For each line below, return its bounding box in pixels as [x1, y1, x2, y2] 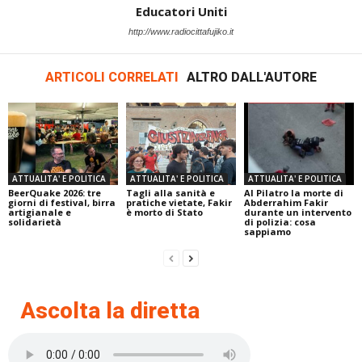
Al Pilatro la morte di [243, 187, 343, 200]
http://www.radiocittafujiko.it [128, 27, 234, 37]
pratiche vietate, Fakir [125, 196, 232, 209]
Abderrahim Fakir [243, 196, 328, 209]
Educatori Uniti [135, 3, 227, 20]
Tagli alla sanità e [125, 187, 215, 200]
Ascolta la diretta [20, 297, 200, 325]
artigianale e [8, 206, 71, 219]
